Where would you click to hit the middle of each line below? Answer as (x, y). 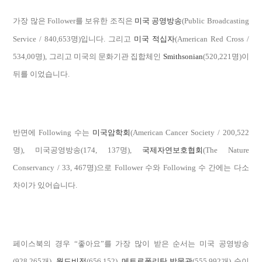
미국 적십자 (154, 39)
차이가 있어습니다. (45, 185)
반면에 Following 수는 (53, 132)
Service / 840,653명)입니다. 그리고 (73, 39)
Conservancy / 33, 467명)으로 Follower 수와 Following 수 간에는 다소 (131, 168)
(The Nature (226, 150)
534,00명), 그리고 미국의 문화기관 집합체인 (88, 56)
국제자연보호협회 (172, 150)
